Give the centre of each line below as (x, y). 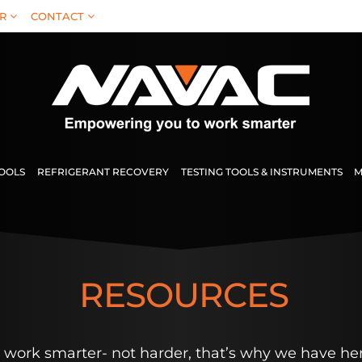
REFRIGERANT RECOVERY (103, 172)
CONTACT (57, 16)
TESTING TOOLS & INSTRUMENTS (261, 172)
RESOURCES (183, 295)
